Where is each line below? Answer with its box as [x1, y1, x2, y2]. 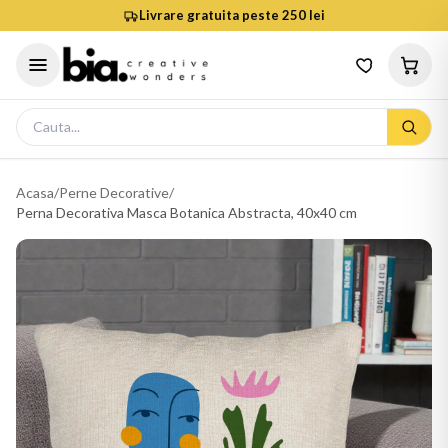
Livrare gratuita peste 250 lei [139, 7, 325, 23]
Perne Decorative [59, 184, 169, 201]
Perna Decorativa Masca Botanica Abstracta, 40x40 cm [16, 204, 357, 221]
